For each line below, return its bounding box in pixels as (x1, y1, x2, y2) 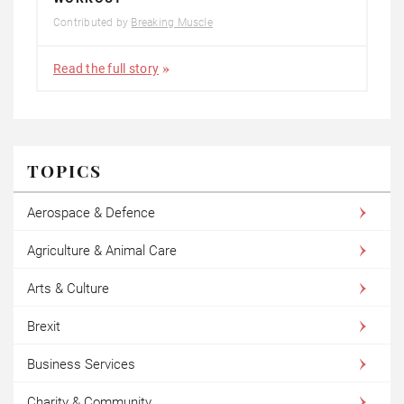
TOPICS (27, 159, 102, 183)
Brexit (27, 318, 60, 335)
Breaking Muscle (131, 16, 213, 30)
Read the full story (53, 61, 160, 77)
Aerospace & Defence (27, 205, 155, 222)
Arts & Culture (27, 280, 109, 298)
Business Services (27, 356, 135, 373)
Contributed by (53, 16, 132, 30)
